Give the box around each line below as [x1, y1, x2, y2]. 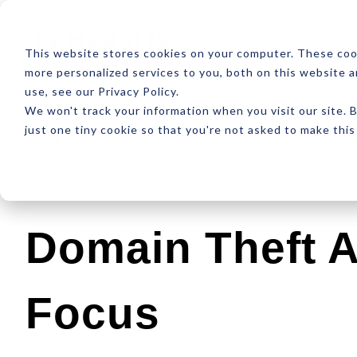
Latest [25, 130, 61, 151]
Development [180, 130, 250, 151]
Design [103, 130, 139, 151]
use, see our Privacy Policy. [24, 84, 179, 98]
